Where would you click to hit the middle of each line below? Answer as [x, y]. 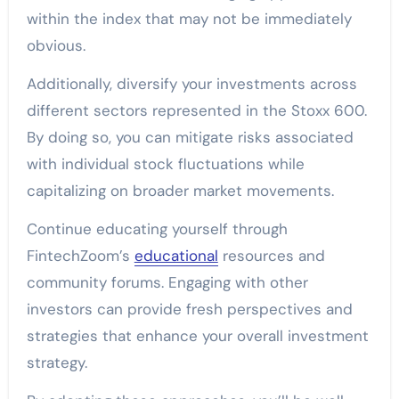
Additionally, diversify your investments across [191, 83]
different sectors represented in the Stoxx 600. [196, 110]
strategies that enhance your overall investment [197, 335]
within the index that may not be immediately [189, 18]
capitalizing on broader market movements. [180, 190]
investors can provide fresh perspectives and [189, 309]
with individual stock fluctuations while [165, 163]
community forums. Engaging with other [167, 282]
